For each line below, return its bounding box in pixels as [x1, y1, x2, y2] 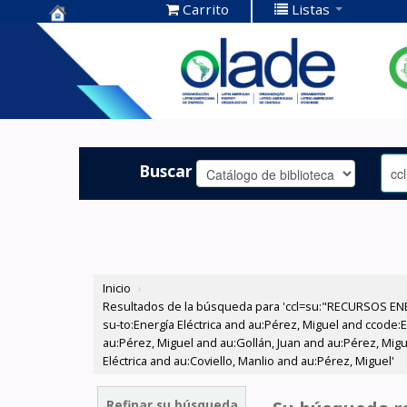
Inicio [103, 280, 132, 297]
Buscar [139, 159, 194, 182]
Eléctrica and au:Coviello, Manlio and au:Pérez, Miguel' [103, 352, 395, 370]
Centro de [49, 24, 134, 48]
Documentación [49, 52, 184, 76]
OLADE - [49, 80, 118, 104]
